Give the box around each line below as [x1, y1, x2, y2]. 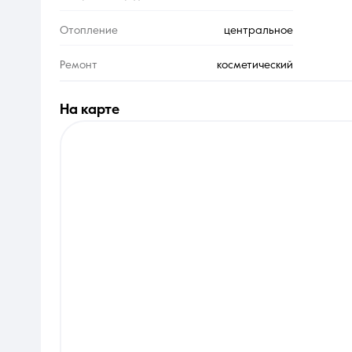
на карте [69, 102, 119, 117]
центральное [223, 25, 293, 37]
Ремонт [60, 60, 97, 71]
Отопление [60, 25, 118, 37]
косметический [216, 60, 293, 71]
